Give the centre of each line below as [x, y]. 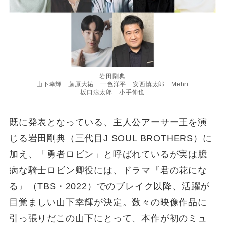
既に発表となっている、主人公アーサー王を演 [108, 122]
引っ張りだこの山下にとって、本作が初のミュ [108, 219]
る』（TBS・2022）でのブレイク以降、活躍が [109, 187]
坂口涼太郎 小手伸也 [113, 92]
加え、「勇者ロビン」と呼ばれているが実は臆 [108, 154]
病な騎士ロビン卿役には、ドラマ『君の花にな [108, 171]
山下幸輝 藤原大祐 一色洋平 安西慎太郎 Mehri [113, 84]
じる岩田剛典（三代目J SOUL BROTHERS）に [110, 138]
